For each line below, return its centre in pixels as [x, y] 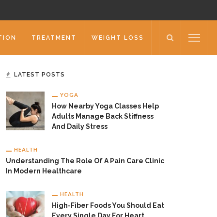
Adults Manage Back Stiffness [103, 116]
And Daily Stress [80, 126]
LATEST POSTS [39, 75]
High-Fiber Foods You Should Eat [108, 205]
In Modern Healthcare [44, 171]
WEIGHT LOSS [118, 38]
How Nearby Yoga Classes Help [105, 106]
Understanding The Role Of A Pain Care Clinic [85, 161]
